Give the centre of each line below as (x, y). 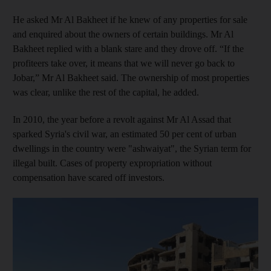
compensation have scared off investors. (89, 178)
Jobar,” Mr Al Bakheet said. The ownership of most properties (131, 78)
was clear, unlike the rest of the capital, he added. (106, 93)
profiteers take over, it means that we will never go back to (124, 64)
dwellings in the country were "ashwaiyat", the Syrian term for (132, 149)
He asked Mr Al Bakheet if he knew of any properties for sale (130, 20)
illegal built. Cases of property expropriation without (112, 163)
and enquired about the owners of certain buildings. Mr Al (123, 34)
